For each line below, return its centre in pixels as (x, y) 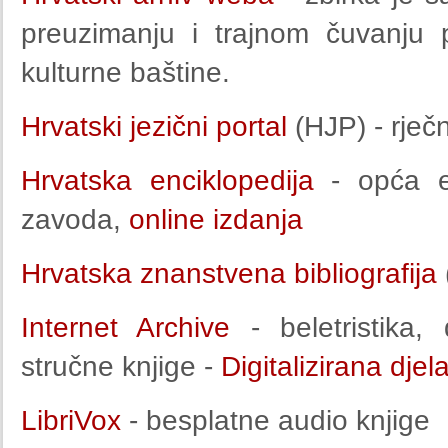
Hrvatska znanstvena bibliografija (233, 273)
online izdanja (212, 219)
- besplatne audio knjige (279, 420)
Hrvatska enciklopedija (167, 180)
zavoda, (71, 219)
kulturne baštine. (125, 72)
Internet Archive (126, 327)
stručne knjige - (117, 366)
